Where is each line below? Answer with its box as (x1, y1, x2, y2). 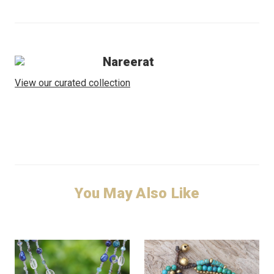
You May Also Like (75, 184, 199, 202)
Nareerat (103, 54, 154, 69)
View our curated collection (15, 76, 130, 89)
